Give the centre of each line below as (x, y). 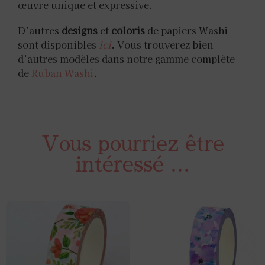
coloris (128, 30)
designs (80, 30)
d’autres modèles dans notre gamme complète (126, 58)
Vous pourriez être (132, 144)
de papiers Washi (186, 30)
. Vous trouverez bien (162, 44)
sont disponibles (58, 44)
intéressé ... (132, 165)
